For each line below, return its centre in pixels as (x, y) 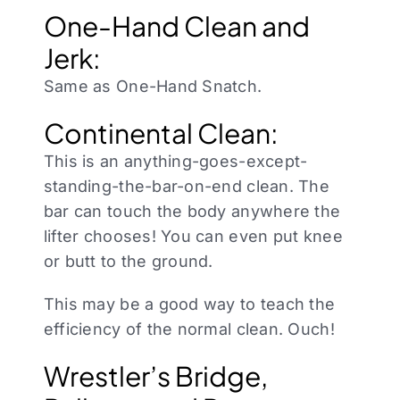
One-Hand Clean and (176, 26)
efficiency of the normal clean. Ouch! (189, 329)
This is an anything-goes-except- (175, 162)
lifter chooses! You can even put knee (193, 237)
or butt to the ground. (128, 262)
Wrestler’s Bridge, (155, 376)
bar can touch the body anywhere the (192, 212)
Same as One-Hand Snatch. (153, 87)
